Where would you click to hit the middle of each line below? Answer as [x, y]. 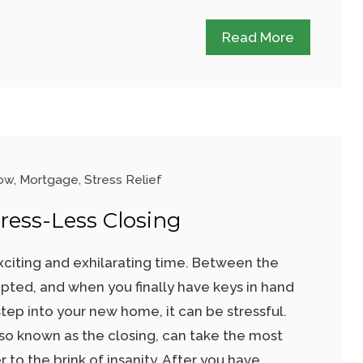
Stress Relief [123, 180]
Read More [258, 37]
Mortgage [49, 180]
